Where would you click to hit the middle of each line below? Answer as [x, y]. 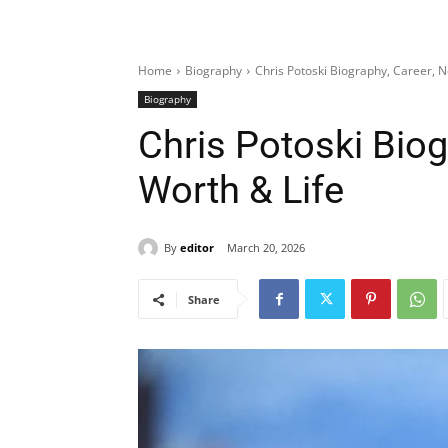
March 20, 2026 [266, 248]
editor [197, 247]
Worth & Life [241, 190]
